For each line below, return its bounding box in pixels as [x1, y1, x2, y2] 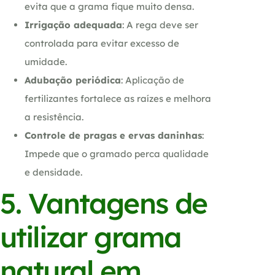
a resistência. [25, 110, 83, 123]
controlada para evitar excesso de [25, 37, 179, 49]
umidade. [25, 55, 67, 68]
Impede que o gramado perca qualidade [25, 147, 209, 160]
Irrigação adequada [25, 18, 122, 31]
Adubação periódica [25, 74, 121, 86]
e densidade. [25, 166, 82, 178]
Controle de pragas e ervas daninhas [25, 129, 202, 141]
